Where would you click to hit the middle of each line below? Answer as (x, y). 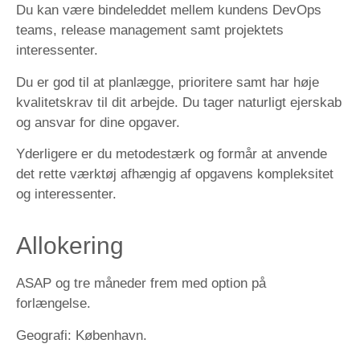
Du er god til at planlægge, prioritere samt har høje (168, 82)
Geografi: (44, 335)
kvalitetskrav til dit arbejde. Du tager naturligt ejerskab (179, 102)
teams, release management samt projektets (150, 31)
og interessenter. (66, 194)
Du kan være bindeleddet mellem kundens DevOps (169, 10)
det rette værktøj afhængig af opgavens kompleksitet (175, 174)
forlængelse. (53, 304)
